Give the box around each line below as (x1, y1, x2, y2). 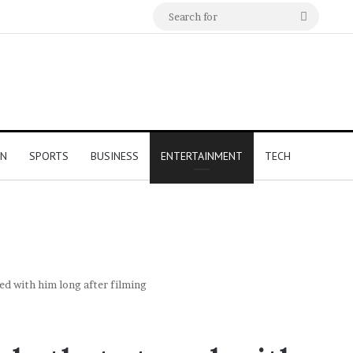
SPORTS (29, 149, 69, 164)
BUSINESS (91, 149, 139, 164)
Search (307, 9, 346, 24)
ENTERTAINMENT (161, 149, 243, 164)
